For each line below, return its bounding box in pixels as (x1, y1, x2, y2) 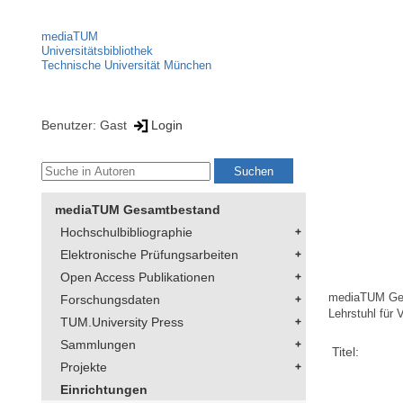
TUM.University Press (60, 315, 184, 330)
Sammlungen (60, 337, 136, 353)
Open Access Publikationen (60, 270, 215, 285)
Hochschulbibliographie (60, 225, 193, 240)
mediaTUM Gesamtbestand (55, 202, 220, 218)
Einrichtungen (60, 382, 148, 398)
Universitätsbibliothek (41, 44, 153, 58)
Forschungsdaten (60, 292, 160, 308)
